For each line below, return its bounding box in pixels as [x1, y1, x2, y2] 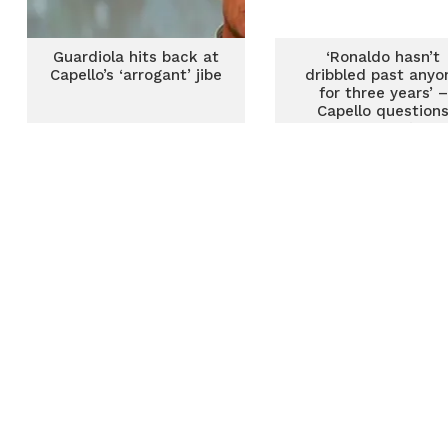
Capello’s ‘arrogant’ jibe [49, 66, 222, 84]
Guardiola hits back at [52, 48, 219, 66]
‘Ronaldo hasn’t [326, 48, 441, 66]
